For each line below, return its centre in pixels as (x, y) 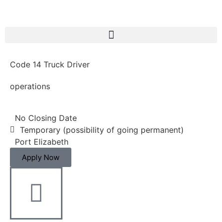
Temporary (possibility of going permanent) (102, 130)
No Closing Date (46, 118)
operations (30, 86)
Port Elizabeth (42, 142)
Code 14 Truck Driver (50, 64)
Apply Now (41, 157)
